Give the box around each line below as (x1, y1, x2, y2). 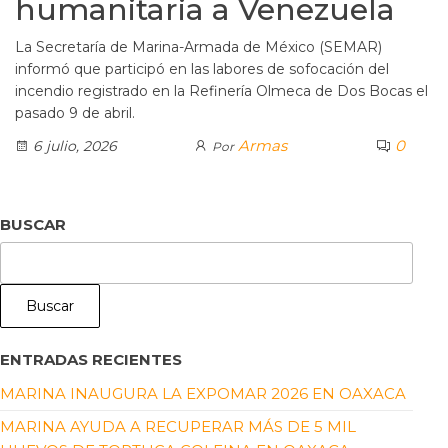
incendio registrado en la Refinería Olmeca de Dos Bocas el (15, 82, 428, 101)
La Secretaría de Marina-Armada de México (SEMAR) (15, 38, 382, 57)
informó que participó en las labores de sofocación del (15, 60, 389, 79)
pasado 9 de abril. (15, 104, 135, 123)
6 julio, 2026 (29, 137, 117, 156)
